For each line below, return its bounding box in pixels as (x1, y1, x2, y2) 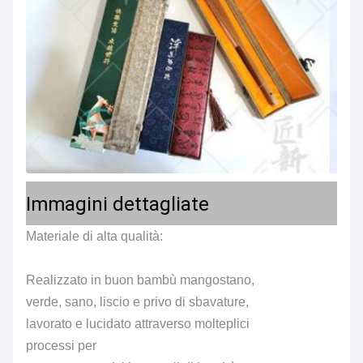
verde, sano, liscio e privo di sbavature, (26, 295, 249, 310)
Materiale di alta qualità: (26, 229, 163, 244)
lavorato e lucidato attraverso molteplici (26, 317, 250, 331)
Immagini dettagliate (26, 193, 209, 216)
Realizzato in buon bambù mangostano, (26, 273, 254, 288)
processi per (26, 339, 96, 353)
